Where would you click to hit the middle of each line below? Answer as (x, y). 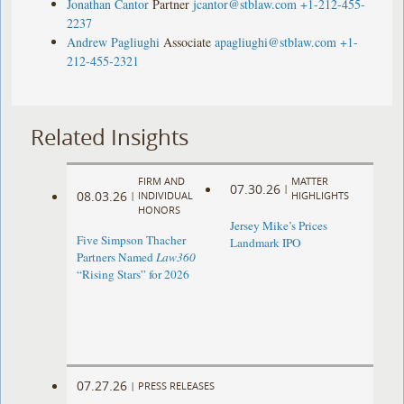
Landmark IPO (265, 243)
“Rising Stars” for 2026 (133, 275)
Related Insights (110, 137)
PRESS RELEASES (177, 385)
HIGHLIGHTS (320, 196)
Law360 (176, 257)
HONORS (160, 210)
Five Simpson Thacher (132, 240)
